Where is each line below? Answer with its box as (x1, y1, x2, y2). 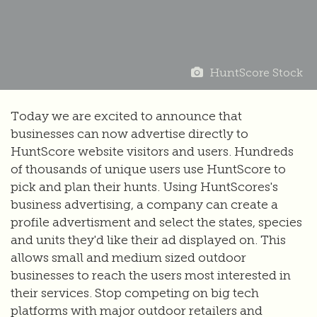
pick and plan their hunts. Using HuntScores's (11, 180, 278, 195)
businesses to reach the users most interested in (11, 268, 291, 283)
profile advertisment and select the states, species (11, 215, 302, 230)
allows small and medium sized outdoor (11, 250, 246, 265)
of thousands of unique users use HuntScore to (11, 162, 286, 177)
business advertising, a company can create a (11, 197, 278, 212)
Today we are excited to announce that (11, 109, 242, 124)
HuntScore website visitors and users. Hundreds (11, 144, 294, 159)
